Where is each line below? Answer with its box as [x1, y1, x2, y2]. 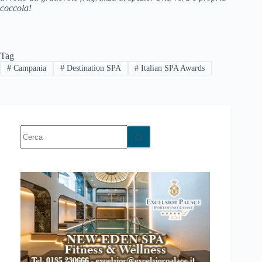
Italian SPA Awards [139, 64, 205, 73]
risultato [20, 135, 49, 146]
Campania [11, 64, 46, 73]
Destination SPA [64, 64, 121, 73]
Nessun [20, 125, 47, 135]
